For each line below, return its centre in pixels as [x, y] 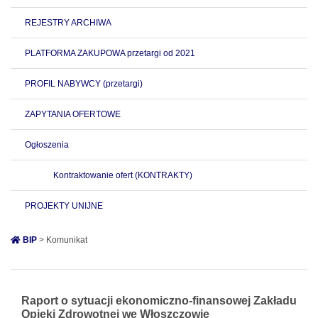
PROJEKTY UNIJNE [64, 206]
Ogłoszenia [47, 145]
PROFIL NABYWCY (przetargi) [84, 84]
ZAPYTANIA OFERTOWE [73, 114]
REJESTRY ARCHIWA [68, 23]
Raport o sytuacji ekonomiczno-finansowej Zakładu [159, 301]
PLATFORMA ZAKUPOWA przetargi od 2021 [110, 53]
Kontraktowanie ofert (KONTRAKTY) [123, 175]
